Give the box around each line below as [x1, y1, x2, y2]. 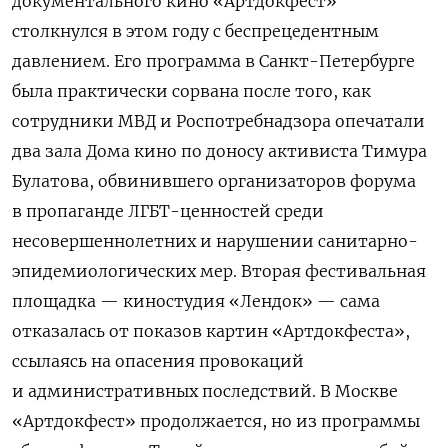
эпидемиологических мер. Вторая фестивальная [12, 260, 426, 281]
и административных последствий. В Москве [12, 380, 398, 401]
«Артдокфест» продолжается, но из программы [12, 410, 420, 431]
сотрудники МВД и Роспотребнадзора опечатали [12, 110, 425, 131]
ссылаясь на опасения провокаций [12, 350, 304, 371]
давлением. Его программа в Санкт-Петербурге [12, 50, 415, 71]
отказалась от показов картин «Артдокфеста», [12, 320, 410, 341]
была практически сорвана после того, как [12, 80, 371, 101]
